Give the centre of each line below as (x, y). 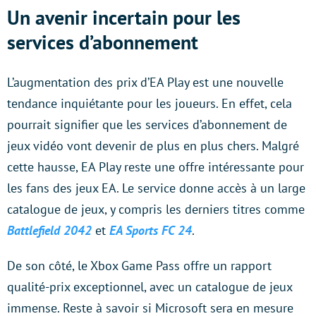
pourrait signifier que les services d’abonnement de (147, 125)
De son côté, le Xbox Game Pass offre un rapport (139, 266)
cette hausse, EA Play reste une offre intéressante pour (156, 167)
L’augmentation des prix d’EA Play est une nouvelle (145, 83)
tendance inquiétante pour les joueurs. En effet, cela (150, 104)
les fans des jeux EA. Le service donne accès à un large (156, 188)
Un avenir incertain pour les (124, 18)
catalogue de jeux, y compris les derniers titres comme (156, 209)
